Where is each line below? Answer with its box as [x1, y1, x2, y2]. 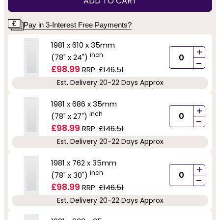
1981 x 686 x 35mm [51, 98, 117, 109]
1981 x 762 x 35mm [51, 157, 116, 168]
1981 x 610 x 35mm [51, 40, 115, 50]
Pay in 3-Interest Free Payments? [24, 20, 132, 29]
